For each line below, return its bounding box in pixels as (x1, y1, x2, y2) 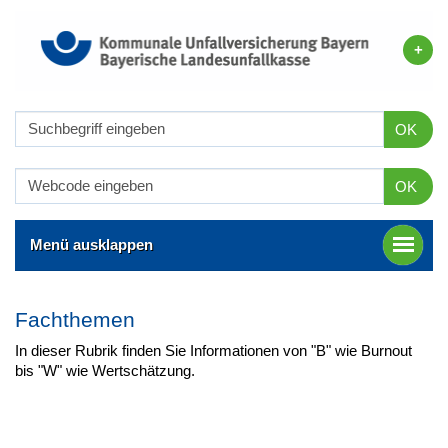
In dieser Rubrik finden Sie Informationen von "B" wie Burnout (15, 341, 412, 359)
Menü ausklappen (30, 235, 153, 253)
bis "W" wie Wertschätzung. (15, 361, 195, 379)
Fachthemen (15, 307, 135, 331)
